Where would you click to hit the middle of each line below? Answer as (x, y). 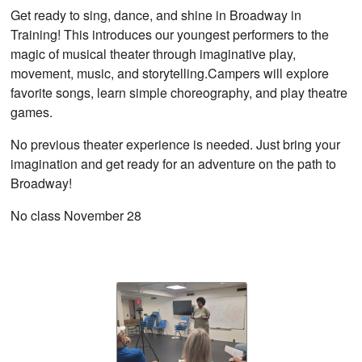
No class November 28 (76, 215)
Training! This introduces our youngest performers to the (170, 34)
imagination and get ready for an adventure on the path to (174, 163)
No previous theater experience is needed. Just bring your (176, 144)
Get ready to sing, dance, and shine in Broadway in (156, 15)
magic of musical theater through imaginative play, (154, 53)
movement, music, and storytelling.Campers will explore (170, 73)
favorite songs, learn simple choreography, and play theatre (179, 92)
